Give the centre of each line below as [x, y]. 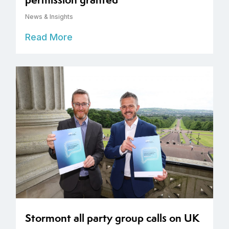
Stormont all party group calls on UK [112, 218]
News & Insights [49, 17]
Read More [49, 37]
